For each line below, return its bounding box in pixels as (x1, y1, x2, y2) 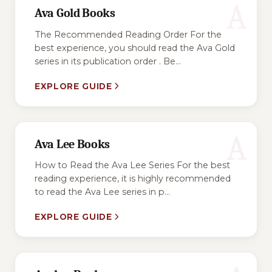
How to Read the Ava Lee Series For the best (35, 159, 230, 171)
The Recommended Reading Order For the (35, 29, 222, 40)
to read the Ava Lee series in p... (35, 186, 170, 197)
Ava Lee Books (35, 137, 110, 151)
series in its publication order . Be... (35, 55, 181, 67)
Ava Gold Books (35, 6, 115, 21)
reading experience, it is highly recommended (35, 172, 231, 184)
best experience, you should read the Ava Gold (35, 42, 235, 53)
